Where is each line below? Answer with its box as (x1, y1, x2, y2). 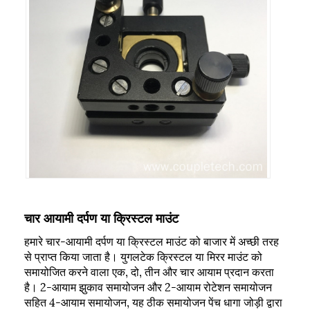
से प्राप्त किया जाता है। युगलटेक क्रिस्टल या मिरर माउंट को (24, 246, 262, 264)
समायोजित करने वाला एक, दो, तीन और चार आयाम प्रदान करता (24, 262, 274, 280)
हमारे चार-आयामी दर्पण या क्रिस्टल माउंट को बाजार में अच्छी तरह (24, 231, 279, 249)
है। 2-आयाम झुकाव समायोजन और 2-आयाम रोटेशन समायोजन (24, 277, 272, 295)
